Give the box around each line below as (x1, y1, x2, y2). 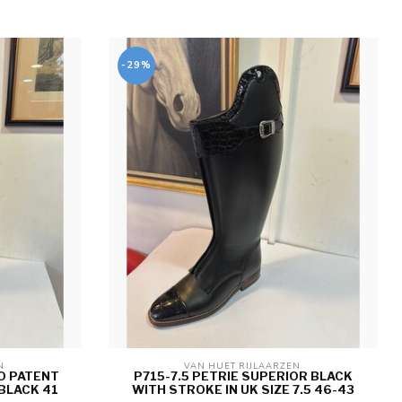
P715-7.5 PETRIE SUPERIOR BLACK (134, 369, 353, 384)
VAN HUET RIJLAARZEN (183, 360, 303, 372)
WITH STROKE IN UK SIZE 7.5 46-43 (132, 382, 354, 398)
